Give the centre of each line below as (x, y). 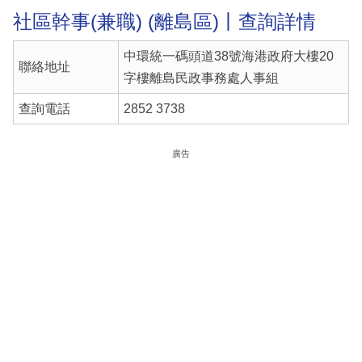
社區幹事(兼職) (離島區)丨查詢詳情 (164, 21)
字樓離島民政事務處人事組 (201, 78)
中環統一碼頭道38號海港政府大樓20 (228, 57)
